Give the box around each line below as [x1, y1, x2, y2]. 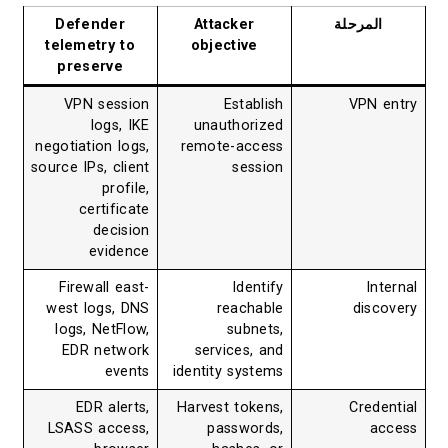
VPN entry [348, 95, 418, 113]
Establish [223, 95, 284, 113]
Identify [232, 278, 284, 296]
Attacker [193, 15, 255, 33]
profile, [102, 179, 150, 197]
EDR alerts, [76, 398, 150, 416]
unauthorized [193, 116, 284, 134]
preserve [57, 57, 123, 75]
